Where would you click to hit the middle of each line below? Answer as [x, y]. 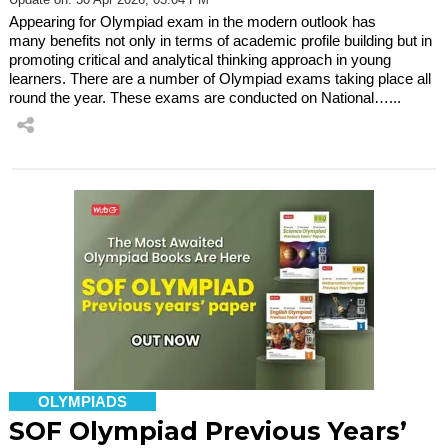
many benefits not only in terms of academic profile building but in [220, 40]
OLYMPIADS [82, 401]
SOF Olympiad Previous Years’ [208, 430]
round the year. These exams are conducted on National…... [205, 97]
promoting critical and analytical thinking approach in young [200, 59]
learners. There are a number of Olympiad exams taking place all [220, 78]
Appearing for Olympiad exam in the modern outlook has [192, 21]
